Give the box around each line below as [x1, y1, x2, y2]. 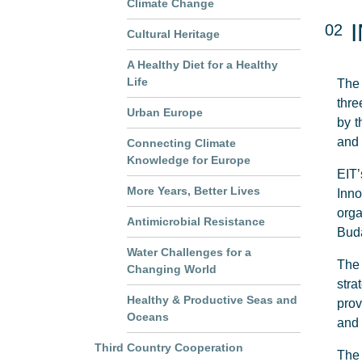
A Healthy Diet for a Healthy [127, 58, 278, 71]
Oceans [127, 310, 169, 323]
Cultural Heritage [127, 27, 220, 40]
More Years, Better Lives [127, 184, 260, 197]
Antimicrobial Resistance [127, 215, 265, 228]
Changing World [127, 263, 217, 276]
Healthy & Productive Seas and [127, 293, 297, 306]
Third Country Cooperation [95, 341, 243, 354]
